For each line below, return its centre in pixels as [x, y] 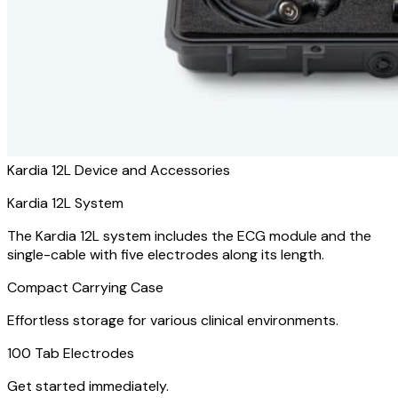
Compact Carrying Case [85, 287]
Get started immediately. [88, 386]
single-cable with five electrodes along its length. [166, 255]
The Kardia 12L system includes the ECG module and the [189, 236]
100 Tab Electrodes [71, 353]
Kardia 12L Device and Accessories [119, 170]
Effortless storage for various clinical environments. [173, 320]
